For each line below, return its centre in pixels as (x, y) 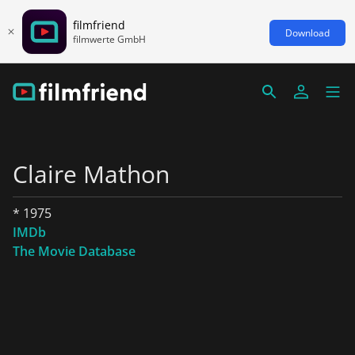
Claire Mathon (91, 174)
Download (307, 32)
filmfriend (99, 25)
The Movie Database (74, 251)
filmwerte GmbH (109, 39)
